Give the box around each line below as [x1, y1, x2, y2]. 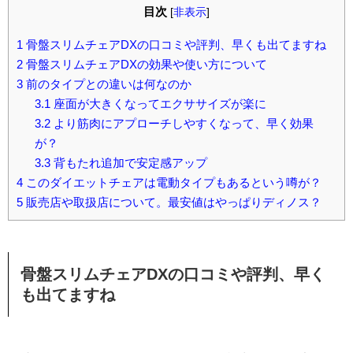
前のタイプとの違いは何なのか [23, 77, 191, 91]
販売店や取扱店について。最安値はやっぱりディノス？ [23, 195, 321, 210]
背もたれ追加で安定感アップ [50, 156, 207, 170]
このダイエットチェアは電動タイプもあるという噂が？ [23, 176, 321, 190]
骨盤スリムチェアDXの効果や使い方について [23, 58, 267, 72]
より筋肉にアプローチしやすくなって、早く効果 [50, 117, 314, 131]
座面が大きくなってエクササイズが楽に [50, 97, 266, 111]
